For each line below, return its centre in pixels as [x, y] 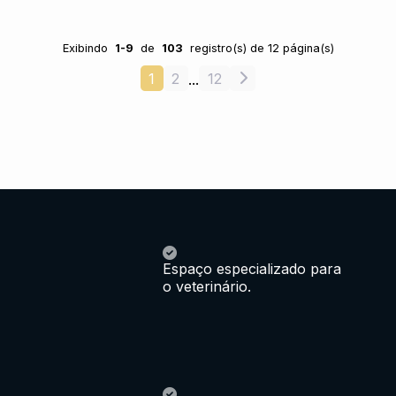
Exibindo [85, 49]
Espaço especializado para [252, 268]
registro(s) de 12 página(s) [262, 49]
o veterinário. [207, 286]
